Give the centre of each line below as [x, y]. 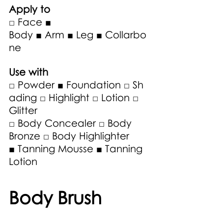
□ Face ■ [31, 22]
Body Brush [58, 198]
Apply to [29, 9]
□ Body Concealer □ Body [72, 123]
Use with [30, 72]
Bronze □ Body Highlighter [70, 136]
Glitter [25, 110]
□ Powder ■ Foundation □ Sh [76, 85]
